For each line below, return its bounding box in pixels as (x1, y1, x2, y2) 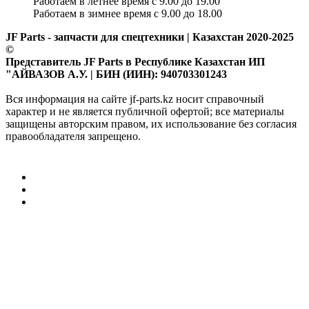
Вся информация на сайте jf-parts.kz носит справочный (6, 93, 264, 106)
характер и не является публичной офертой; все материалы (6, 106, 284, 118)
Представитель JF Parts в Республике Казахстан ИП (6, 56, 265, 68)
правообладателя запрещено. (6, 130, 141, 143)
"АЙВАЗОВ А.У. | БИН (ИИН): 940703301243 (6, 68, 227, 81)
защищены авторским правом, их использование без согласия (6, 118, 297, 130)
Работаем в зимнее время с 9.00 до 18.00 (33, 8, 222, 20)
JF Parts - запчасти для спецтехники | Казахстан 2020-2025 (6, 31, 294, 43)
